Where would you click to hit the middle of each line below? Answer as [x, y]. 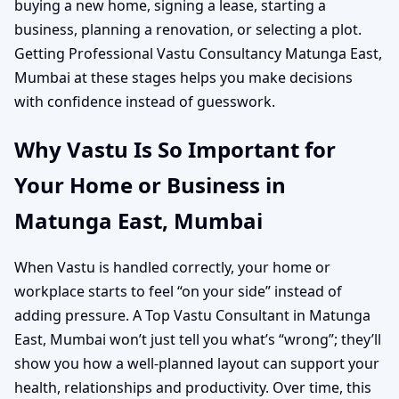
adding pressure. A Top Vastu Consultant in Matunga [192, 316]
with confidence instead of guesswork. [145, 101]
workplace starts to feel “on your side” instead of [178, 292]
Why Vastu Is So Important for [175, 149]
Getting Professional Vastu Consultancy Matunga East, [198, 53]
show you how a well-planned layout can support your [197, 364]
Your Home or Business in [150, 184]
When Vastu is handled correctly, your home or [172, 268]
